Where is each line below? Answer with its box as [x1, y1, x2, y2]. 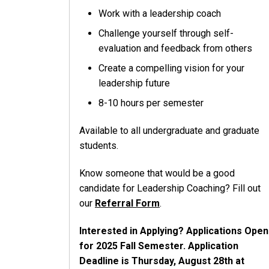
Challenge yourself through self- [98, 28, 234, 40]
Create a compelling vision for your [98, 62, 244, 74]
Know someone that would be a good [79, 167, 235, 179]
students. [79, 139, 118, 151]
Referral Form [95, 197, 160, 209]
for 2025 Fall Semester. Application [79, 240, 238, 252]
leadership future [98, 77, 170, 89]
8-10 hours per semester [98, 97, 204, 109]
